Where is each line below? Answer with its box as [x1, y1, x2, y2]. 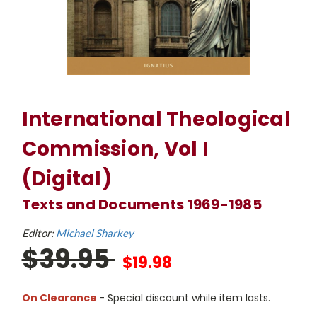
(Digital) [21, 165, 112, 192]
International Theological [21, 105, 291, 133]
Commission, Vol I [21, 135, 209, 163]
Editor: [21, 226, 56, 239]
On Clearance [21, 291, 97, 305]
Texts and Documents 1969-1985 [21, 195, 262, 214]
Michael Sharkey [55, 226, 134, 239]
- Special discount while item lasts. [98, 291, 270, 305]
